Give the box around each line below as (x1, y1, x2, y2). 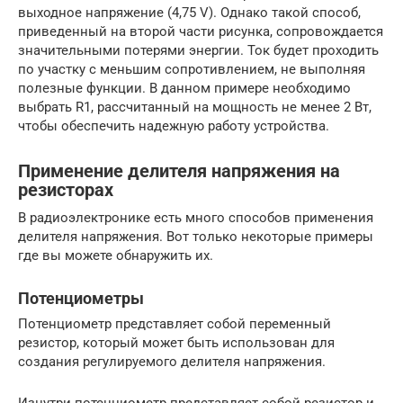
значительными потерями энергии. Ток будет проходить (18, 42, 379, 59)
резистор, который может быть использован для (18, 335, 335, 352)
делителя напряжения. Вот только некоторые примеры (18, 228, 373, 246)
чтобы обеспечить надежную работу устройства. (18, 118, 329, 135)
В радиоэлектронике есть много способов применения (18, 210, 373, 227)
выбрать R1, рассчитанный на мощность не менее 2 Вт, (18, 99, 372, 116)
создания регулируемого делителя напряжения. (18, 354, 326, 371)
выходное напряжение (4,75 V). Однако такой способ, (18, 4, 361, 22)
